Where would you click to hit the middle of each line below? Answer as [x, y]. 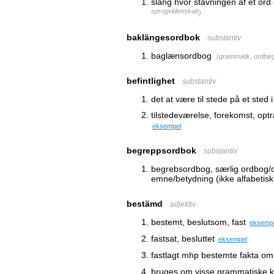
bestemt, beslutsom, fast [198, 222]
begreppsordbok [161, 150]
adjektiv [183, 204]
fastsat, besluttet [183, 239]
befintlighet [151, 81]
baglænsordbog [181, 56]
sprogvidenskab [175, 12]
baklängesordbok [163, 37]
